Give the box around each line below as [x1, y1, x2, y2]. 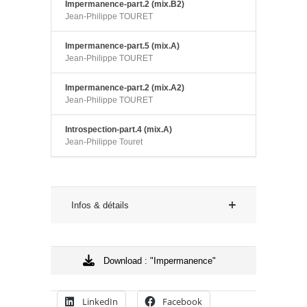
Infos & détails [71, 200, 129, 210]
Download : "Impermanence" [103, 256, 216, 266]
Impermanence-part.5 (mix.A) [65, 41, 180, 51]
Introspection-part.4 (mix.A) [65, 125, 172, 134]
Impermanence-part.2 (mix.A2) [65, 83, 184, 93]
